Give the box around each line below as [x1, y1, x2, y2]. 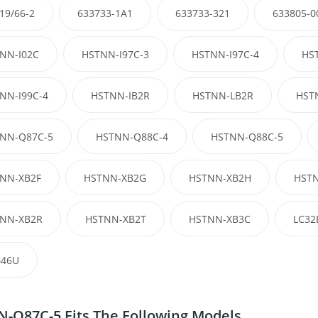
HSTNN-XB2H [188, 171, 251, 185]
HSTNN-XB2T [84, 212, 146, 226]
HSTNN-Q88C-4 [95, 130, 168, 144]
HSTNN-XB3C [188, 212, 251, 226]
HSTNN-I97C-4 [191, 48, 259, 62]
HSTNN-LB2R [192, 89, 253, 103]
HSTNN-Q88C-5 [210, 130, 283, 144]
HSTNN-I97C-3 [81, 48, 149, 62]
